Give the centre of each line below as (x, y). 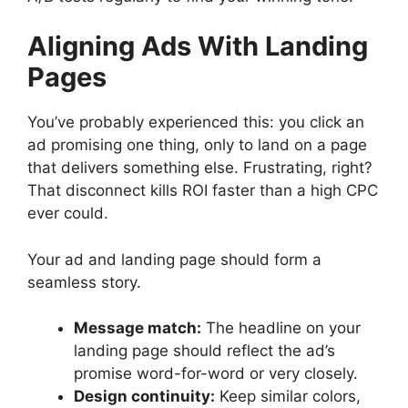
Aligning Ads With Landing (198, 46)
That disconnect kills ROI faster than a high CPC (203, 191)
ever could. (68, 214)
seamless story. (84, 282)
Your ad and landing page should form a (174, 259)
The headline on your (281, 328)
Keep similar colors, (288, 397)
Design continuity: (144, 397)
